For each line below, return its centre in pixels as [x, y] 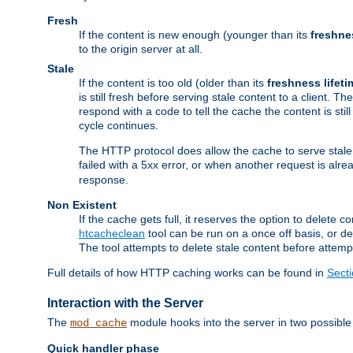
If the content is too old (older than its [173, 83]
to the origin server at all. [141, 49]
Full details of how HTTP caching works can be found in [187, 273]
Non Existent [82, 205]
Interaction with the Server [125, 303]
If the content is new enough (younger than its [195, 35]
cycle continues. [119, 126]
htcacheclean [112, 234]
